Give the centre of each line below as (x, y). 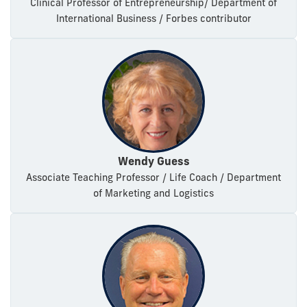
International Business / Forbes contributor (153, 19)
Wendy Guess (153, 161)
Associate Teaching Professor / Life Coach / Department (153, 178)
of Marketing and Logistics (153, 194)
